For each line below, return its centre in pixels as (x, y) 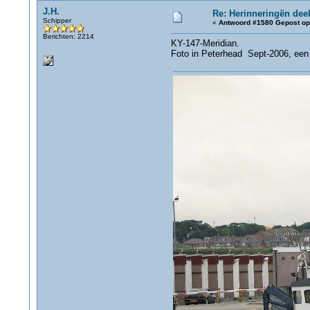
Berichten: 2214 (68, 36)
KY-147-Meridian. (205, 43)
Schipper (57, 20)
